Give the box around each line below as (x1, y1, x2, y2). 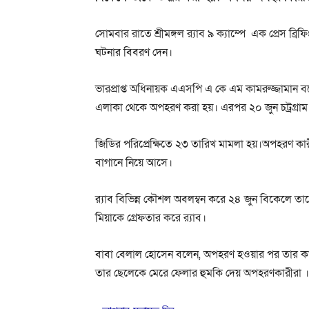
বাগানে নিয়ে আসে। (95, 154, 172, 170)
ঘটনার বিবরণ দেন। (95, 44, 172, 60)
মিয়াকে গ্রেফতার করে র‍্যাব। (95, 210, 209, 226)
